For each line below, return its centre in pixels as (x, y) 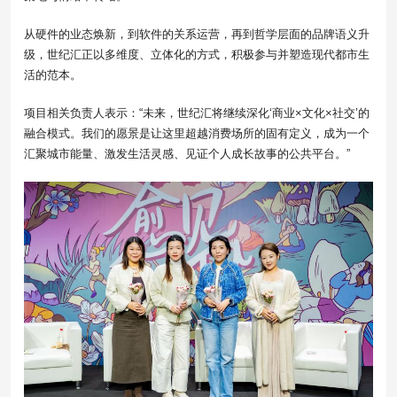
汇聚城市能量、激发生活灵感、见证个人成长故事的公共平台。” (187, 153)
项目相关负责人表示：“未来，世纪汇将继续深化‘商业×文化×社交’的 (197, 113)
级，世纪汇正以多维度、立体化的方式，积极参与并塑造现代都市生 (197, 54)
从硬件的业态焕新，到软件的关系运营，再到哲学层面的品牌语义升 (197, 34)
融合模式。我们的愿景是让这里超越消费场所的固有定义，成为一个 (197, 133)
